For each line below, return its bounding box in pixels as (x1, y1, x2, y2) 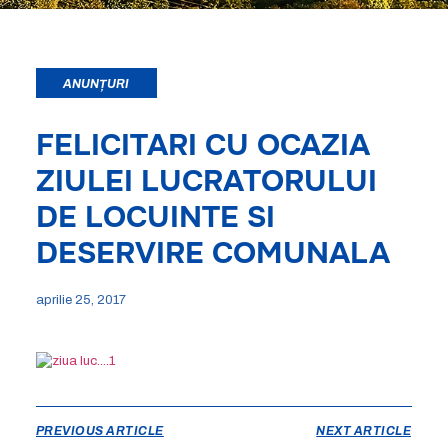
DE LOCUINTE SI (35, 197, 275, 236)
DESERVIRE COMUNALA (35, 233, 390, 272)
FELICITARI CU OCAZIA (35, 125, 370, 164)
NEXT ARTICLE (316, 423, 412, 438)
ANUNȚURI (62, 76, 129, 91)
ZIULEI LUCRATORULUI (35, 161, 377, 200)
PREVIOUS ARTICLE (35, 423, 164, 438)
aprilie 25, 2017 (35, 292, 126, 307)
